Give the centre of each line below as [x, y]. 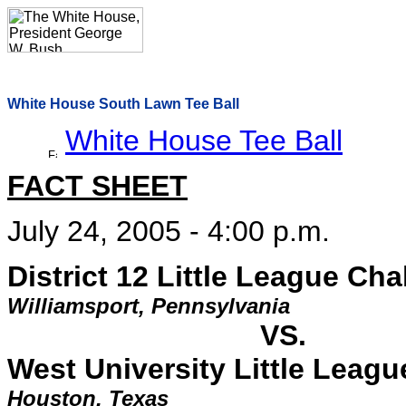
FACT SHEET [97, 186]
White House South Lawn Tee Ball [123, 104]
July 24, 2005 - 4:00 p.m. [169, 231]
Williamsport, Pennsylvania [149, 306]
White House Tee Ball [204, 140]
